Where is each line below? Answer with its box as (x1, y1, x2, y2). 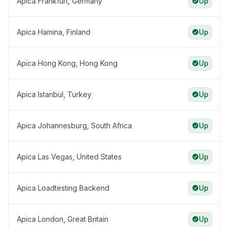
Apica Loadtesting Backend (17, 184, 109, 193)
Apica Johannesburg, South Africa (17, 121, 132, 130)
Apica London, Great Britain (17, 215, 108, 224)
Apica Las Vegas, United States (17, 152, 122, 162)
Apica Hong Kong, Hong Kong (17, 59, 118, 68)
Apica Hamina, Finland (17, 28, 90, 37)
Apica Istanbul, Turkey (17, 90, 91, 99)
